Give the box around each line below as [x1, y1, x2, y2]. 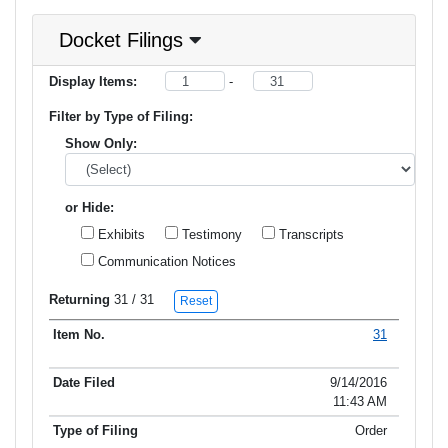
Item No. [53, 370, 105, 386]
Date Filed [123, 370, 185, 386]
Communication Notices [98, 254, 236, 270]
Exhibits [98, 227, 145, 243]
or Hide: [65, 200, 114, 216]
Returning [49, 292, 110, 308]
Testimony [182, 227, 242, 243]
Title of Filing [343, 370, 426, 386]
